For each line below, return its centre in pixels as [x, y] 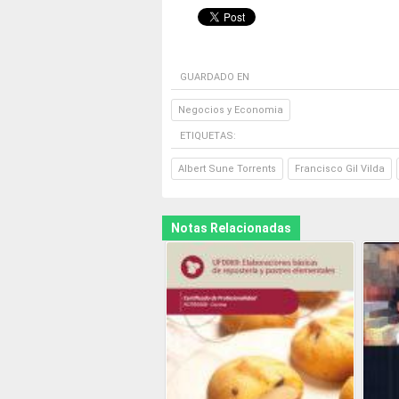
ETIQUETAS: [208, 135]
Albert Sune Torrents [227, 168]
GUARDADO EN [215, 77]
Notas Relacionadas [231, 228]
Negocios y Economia [231, 110]
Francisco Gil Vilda [340, 168]
